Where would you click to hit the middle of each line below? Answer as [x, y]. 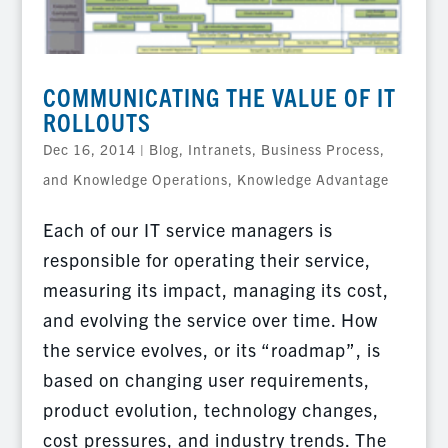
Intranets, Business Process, [286, 148]
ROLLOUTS [96, 121]
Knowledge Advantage [312, 178]
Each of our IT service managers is [187, 229]
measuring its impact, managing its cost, [215, 289]
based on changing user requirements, [206, 379]
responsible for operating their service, [206, 259]
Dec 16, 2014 [89, 148]
